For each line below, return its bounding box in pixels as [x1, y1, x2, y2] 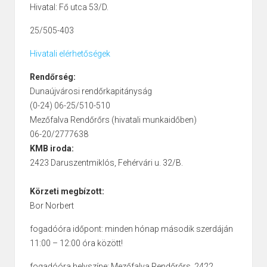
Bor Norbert [30, 201, 74, 211]
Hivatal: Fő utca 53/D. [30, 2, 108, 13]
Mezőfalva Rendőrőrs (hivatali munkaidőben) [30, 115, 197, 125]
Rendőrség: [30, 72, 76, 82]
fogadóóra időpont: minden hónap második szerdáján [30, 224, 233, 234]
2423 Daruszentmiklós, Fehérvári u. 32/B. [30, 158, 183, 168]
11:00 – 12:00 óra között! [30, 238, 123, 249]
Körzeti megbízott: [30, 187, 104, 197]
